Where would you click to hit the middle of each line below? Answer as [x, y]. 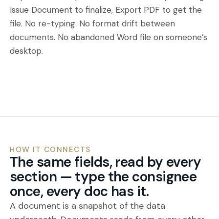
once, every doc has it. [79, 191]
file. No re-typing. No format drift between [92, 23]
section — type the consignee [103, 177]
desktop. [26, 51]
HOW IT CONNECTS [50, 150]
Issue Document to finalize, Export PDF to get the [106, 10]
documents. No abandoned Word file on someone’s [109, 37]
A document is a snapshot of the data [88, 206]
